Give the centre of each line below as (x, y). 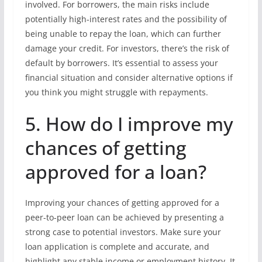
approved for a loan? (116, 172)
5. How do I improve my (129, 124)
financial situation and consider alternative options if (129, 77)
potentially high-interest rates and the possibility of (126, 19)
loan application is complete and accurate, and (117, 247)
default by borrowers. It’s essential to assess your (121, 63)
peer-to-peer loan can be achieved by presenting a (124, 217)
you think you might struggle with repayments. (116, 92)
